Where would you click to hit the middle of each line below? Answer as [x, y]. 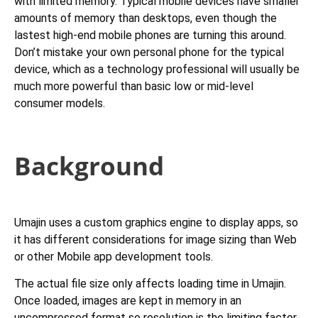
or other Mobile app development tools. [114, 256]
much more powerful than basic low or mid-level [134, 86]
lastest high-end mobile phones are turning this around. [150, 35]
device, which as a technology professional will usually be [157, 69]
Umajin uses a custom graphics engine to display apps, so [156, 222]
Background [89, 165]
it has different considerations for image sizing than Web [155, 239]
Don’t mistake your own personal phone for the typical [149, 52]
